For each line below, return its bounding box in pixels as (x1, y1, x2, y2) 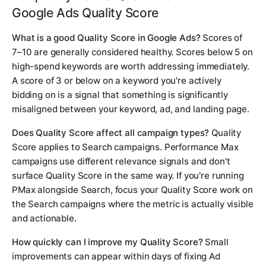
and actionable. (12, 213, 77, 224)
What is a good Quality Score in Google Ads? (12, 32, 201, 44)
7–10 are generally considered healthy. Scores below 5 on (12, 46, 253, 58)
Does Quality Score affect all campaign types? (12, 127, 210, 139)
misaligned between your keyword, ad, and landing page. (12, 103, 249, 115)
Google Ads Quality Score (12, 5, 159, 21)
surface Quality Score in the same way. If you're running (12, 170, 244, 182)
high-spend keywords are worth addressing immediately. (12, 61, 250, 72)
